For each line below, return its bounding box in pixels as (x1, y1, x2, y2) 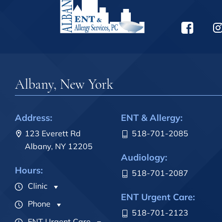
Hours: (15, 165, 43, 176)
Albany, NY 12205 (25, 141, 93, 152)
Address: (15, 112, 52, 124)
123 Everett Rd (25, 128, 81, 139)
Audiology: (121, 152, 167, 164)
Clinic (26, 181, 48, 191)
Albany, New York (15, 76, 113, 93)
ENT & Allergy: (121, 112, 182, 124)
